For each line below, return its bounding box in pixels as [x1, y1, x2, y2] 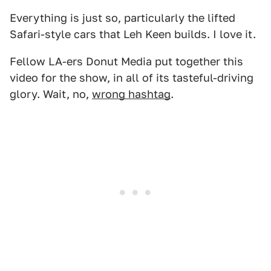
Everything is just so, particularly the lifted [10, 11, 235, 24]
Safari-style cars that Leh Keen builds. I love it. [10, 28, 256, 41]
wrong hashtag [92, 88, 171, 100]
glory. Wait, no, [10, 88, 92, 100]
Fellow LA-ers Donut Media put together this [10, 55, 243, 68]
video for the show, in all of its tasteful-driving [10, 71, 253, 84]
